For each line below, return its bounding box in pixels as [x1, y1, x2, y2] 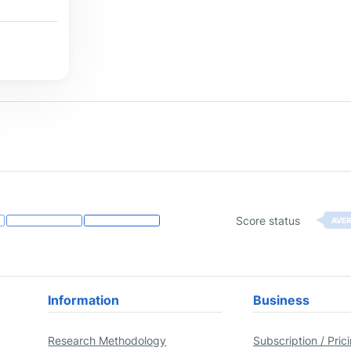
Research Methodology [48, 334, 167, 348]
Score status [236, 213, 300, 227]
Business [252, 292, 309, 309]
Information [48, 292, 120, 309]
